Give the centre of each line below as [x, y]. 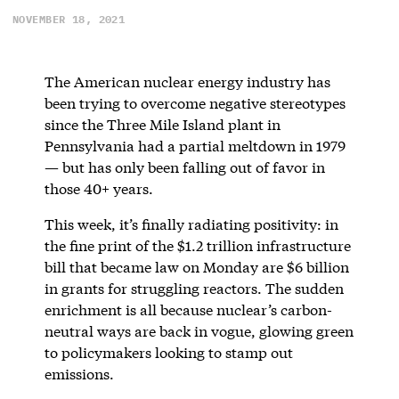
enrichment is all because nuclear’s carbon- [188, 309]
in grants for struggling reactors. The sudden [194, 288]
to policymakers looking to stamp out [168, 352]
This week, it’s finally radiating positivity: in [191, 224]
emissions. [79, 373]
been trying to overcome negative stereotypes [195, 102]
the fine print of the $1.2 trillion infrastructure [197, 245]
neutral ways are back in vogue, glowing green [199, 330]
